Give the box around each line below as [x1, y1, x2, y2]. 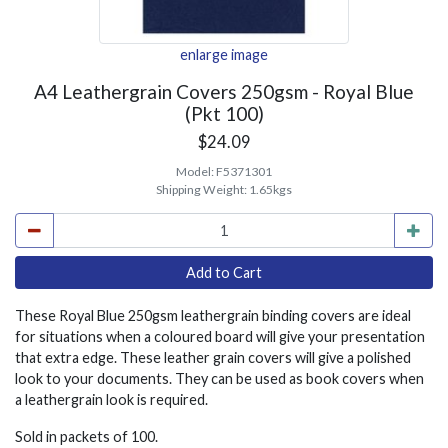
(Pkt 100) [184, 102, 264, 125]
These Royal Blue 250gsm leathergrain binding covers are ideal [15, 307, 411, 324]
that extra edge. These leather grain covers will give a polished [15, 349, 411, 366]
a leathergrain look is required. [15, 391, 208, 408]
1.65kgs [249, 182, 292, 197]
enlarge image [180, 46, 268, 63]
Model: [176, 164, 216, 179]
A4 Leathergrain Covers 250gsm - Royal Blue [34, 80, 414, 103]
